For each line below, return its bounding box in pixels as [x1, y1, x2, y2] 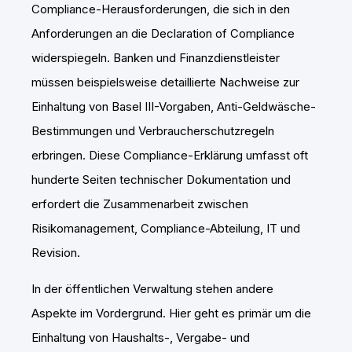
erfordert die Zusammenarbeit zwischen [31, 196, 248, 212]
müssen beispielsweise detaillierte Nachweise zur [31, 75, 299, 90]
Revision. [31, 245, 80, 261]
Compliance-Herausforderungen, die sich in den [31, 2, 290, 17]
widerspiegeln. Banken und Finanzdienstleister [31, 50, 280, 66]
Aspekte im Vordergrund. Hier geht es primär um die [31, 306, 311, 321]
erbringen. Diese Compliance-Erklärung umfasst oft [31, 148, 308, 163]
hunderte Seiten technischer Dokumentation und [31, 172, 291, 188]
